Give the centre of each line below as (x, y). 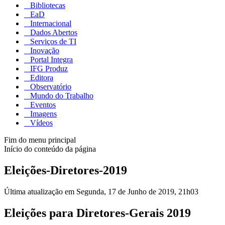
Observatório (50, 87)
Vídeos (40, 123)
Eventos (42, 105)
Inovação (44, 51)
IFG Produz (48, 69)
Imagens (42, 114)
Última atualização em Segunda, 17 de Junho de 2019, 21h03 (101, 192)
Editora (41, 78)
